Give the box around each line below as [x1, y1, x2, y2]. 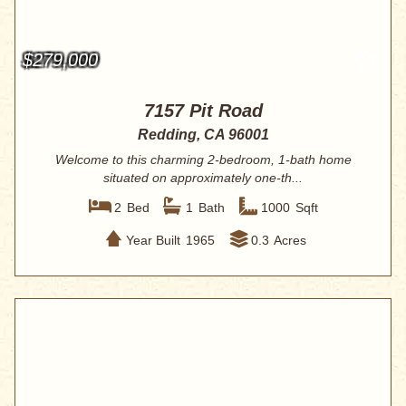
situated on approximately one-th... [103, 170, 303, 186]
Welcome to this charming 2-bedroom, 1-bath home [54, 152, 352, 168]
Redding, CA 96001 [137, 127, 269, 143]
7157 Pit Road [143, 101, 263, 121]
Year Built [125, 232, 180, 247]
